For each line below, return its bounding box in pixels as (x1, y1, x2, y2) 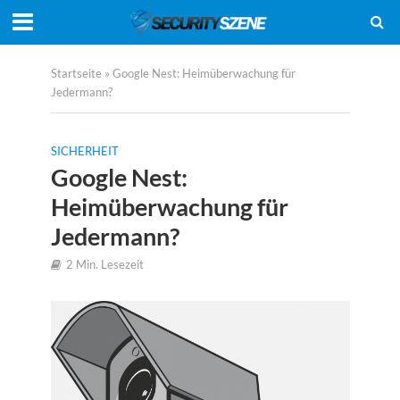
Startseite (50, 67, 102, 80)
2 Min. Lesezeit (65, 258, 144, 271)
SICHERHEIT (50, 145, 119, 158)
